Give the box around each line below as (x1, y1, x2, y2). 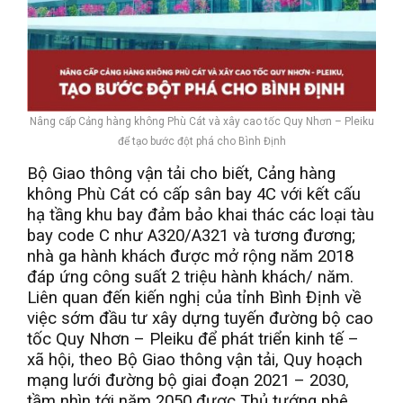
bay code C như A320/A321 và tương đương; (27, 225, 355, 246)
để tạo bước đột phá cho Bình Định (117, 134, 286, 148)
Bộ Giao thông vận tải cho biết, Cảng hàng (27, 163, 336, 184)
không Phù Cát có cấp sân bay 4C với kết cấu (27, 184, 361, 204)
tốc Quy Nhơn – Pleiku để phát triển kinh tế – (27, 328, 359, 349)
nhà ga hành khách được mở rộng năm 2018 (27, 246, 354, 266)
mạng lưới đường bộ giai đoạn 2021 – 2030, (27, 370, 349, 390)
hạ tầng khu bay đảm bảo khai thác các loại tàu (27, 204, 374, 225)
